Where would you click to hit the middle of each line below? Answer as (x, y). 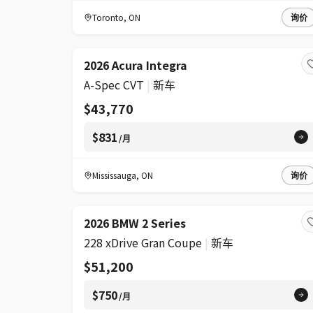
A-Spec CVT (114, 85)
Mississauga (114, 175)
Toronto (108, 17)
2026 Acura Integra (136, 65)
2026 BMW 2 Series (135, 223)
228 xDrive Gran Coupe (143, 242)
